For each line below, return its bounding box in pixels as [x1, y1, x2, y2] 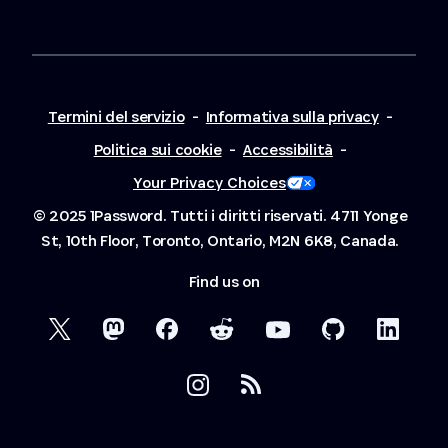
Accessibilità [243, 139, 333, 161]
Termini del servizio [47, 106, 185, 128]
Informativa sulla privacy [205, 106, 379, 128]
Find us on [188, 271, 260, 293]
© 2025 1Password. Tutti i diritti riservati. [32, 205, 327, 227]
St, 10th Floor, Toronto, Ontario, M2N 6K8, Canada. [41, 230, 399, 252]
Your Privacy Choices [133, 172, 286, 194]
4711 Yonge [330, 205, 408, 227]
